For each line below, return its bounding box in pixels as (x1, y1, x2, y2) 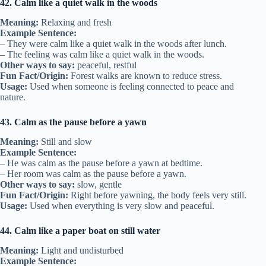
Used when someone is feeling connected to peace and (27, 81, 234, 92)
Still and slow (39, 137, 92, 147)
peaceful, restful (75, 60, 137, 71)
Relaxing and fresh (39, 17, 112, 28)
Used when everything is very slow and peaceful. (27, 201, 214, 211)
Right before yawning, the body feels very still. (68, 190, 246, 201)
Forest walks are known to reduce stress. (68, 71, 222, 81)
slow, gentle (75, 179, 122, 190)
